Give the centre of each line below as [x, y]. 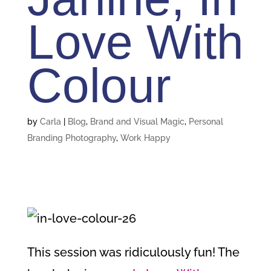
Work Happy [145, 138]
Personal [206, 122]
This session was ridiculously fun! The [133, 252]
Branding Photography [71, 138]
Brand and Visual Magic [137, 122]
